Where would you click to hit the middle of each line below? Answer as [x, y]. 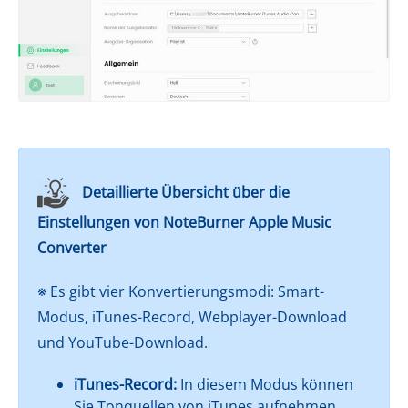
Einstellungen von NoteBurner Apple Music [184, 222]
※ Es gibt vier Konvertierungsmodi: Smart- [181, 291]
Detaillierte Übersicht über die [186, 192]
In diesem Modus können [265, 384]
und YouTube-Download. [122, 342]
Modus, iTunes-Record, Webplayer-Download [192, 316]
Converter [72, 247]
